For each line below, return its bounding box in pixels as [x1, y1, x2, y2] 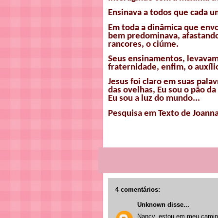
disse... [165, 200, 189, 208]
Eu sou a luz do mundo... [108, 94, 200, 104]
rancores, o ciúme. [108, 39, 179, 49]
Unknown [137, 200, 165, 208]
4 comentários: [115, 185, 160, 193]
